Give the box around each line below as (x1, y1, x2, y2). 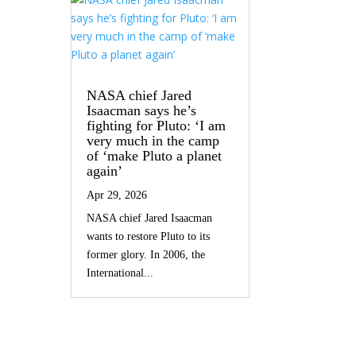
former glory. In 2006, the (87, 248, 206, 261)
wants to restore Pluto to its (87, 230, 211, 242)
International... (87, 266, 154, 279)
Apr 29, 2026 (87, 188, 148, 201)
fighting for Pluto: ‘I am (87, 117, 226, 133)
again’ (87, 162, 123, 179)
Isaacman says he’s (87, 102, 197, 118)
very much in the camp (87, 132, 220, 149)
